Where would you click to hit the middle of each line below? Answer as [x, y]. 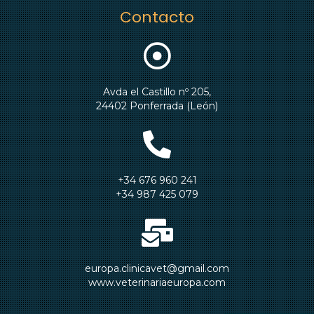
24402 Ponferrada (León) [157, 105]
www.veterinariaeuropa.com [157, 282]
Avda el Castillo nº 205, [157, 91]
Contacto [157, 17]
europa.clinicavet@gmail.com [157, 268]
